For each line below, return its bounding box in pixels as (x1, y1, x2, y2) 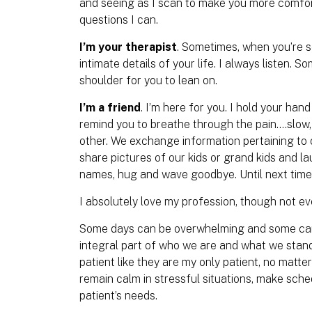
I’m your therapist (79, 40, 177, 54)
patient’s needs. (79, 289, 157, 302)
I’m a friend (79, 101, 141, 114)
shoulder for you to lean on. (79, 74, 217, 87)
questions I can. (79, 13, 158, 26)
